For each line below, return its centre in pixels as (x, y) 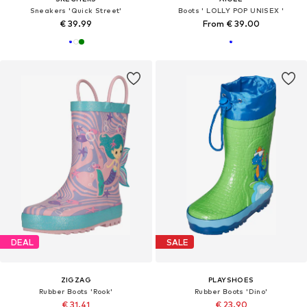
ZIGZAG (76, 280)
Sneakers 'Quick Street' (76, 11)
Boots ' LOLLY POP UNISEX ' (231, 11)
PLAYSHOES (231, 280)
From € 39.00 (231, 24)
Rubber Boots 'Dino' (231, 292)
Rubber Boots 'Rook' (76, 292)
